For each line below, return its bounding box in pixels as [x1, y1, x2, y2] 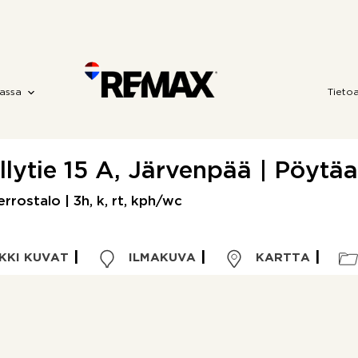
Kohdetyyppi [46, 341, 122, 351]
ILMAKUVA [124, 253, 196, 263]
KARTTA [251, 253, 310, 263]
